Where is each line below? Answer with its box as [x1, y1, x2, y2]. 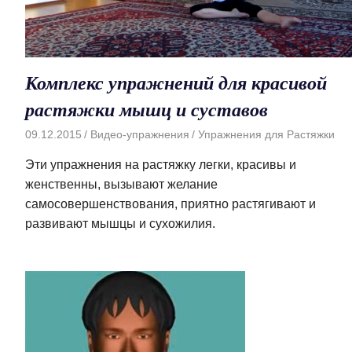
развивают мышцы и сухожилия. [25, 216, 215, 230]
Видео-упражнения [90, 127, 189, 141]
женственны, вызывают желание [25, 177, 218, 191]
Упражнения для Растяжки [197, 127, 335, 141]
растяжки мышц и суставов [25, 96, 268, 123]
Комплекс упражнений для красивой [25, 69, 327, 97]
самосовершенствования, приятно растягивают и [25, 196, 316, 211]
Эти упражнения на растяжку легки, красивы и [25, 157, 296, 171]
